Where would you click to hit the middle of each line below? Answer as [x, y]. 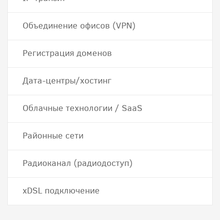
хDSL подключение [61, 191]
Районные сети [53, 136]
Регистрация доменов [67, 53]
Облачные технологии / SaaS [82, 108]
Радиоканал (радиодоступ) [78, 163]
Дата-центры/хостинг [67, 81]
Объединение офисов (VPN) [79, 26]
